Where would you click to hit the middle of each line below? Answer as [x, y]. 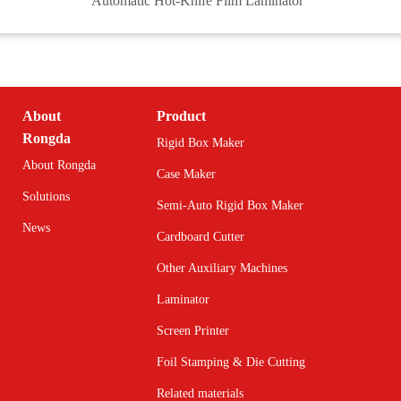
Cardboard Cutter [200, 237]
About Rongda [59, 166]
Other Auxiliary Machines [222, 269]
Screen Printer [193, 331]
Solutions [46, 197]
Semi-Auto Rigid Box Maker [230, 206]
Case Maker [186, 175]
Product [181, 116]
